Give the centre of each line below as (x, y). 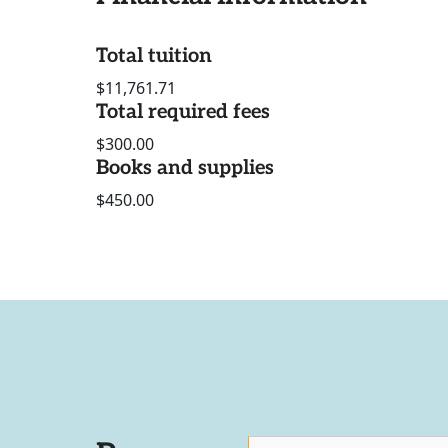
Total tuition (154, 56)
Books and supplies (185, 168)
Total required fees (183, 112)
